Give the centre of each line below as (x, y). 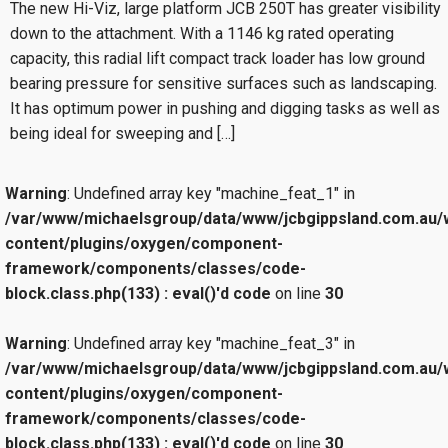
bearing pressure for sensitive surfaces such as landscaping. (223, 83)
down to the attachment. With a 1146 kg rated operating (202, 33)
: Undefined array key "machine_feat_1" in (211, 193)
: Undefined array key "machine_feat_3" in (211, 343)
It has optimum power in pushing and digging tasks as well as (225, 108)
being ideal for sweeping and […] (122, 133)
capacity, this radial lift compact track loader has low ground (217, 58)
